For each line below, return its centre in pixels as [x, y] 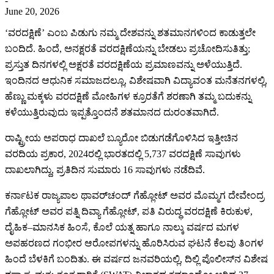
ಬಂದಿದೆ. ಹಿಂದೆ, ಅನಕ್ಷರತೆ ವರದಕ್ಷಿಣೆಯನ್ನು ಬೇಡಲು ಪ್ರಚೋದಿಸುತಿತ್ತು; [128, 48]
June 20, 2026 [32, 11]
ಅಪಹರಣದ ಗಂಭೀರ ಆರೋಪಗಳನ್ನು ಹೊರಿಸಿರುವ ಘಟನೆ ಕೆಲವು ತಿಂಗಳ [134, 243]
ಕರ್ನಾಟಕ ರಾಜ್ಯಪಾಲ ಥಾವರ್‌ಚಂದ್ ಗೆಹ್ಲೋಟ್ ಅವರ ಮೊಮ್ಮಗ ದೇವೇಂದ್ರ [135, 195]
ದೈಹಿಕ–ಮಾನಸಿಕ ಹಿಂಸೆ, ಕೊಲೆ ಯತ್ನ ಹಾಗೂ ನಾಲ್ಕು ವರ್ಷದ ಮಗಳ [122, 227]
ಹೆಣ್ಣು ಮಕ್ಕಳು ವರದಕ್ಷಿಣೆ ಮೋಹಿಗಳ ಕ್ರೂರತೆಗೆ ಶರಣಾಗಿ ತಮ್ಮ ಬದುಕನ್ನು [128, 96]
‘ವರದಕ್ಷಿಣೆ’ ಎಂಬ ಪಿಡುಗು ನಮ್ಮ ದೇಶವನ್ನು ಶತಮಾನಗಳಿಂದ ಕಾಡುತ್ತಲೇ [130, 32]
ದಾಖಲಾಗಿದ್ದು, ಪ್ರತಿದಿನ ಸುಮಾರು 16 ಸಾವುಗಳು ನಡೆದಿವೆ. [105, 169]
